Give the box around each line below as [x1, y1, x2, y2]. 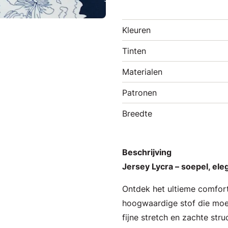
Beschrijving [122, 147, 172, 157]
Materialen [122, 67, 162, 77]
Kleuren [122, 25, 151, 35]
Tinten [122, 46, 146, 56]
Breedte [122, 108, 152, 119]
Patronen [122, 88, 157, 98]
